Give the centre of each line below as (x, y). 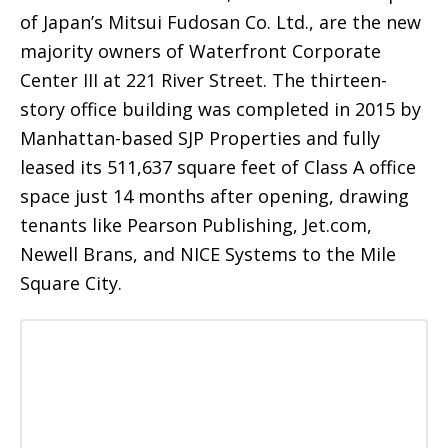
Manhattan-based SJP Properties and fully (200, 137)
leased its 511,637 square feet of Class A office (218, 166)
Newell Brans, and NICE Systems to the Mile (208, 253)
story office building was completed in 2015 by (220, 108)
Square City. (71, 282)
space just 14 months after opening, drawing (214, 195)
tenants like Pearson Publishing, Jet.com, (196, 224)
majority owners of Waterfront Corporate (200, 50)
